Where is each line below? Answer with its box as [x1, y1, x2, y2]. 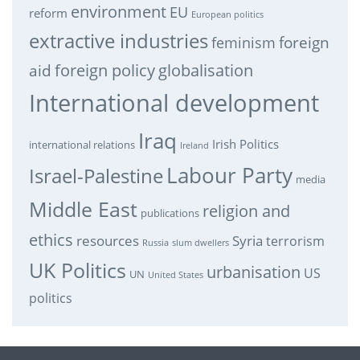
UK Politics [28, 256, 126, 284]
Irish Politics [211, 136, 279, 153]
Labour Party [166, 162, 292, 190]
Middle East [28, 196, 137, 223]
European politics [190, 9, 264, 21]
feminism [211, 32, 276, 53]
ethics [28, 228, 73, 252]
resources [76, 231, 139, 251]
